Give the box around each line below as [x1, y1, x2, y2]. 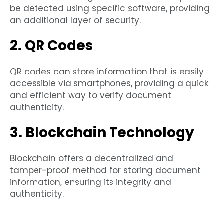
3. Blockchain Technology [10, 123, 194, 143]
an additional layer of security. [10, 14, 141, 27]
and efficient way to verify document [10, 89, 171, 102]
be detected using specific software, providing [10, 2, 210, 15]
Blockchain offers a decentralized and [10, 152, 173, 165]
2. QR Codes [10, 36, 93, 56]
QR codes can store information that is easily [10, 66, 204, 78]
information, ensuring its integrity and [10, 176, 171, 188]
